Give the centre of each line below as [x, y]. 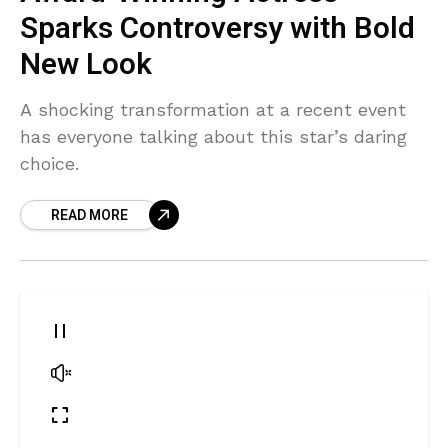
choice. [49, 163]
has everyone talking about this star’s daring [213, 136]
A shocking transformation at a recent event [213, 109]
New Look [86, 64]
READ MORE [89, 215]
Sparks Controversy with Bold [217, 28]
